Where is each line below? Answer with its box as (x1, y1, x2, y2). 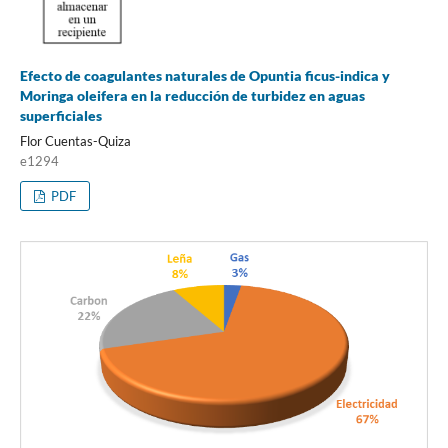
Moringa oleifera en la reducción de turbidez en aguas (19, 87, 365, 105)
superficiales (19, 107, 102, 125)
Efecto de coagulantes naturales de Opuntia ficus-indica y (19, 67, 390, 85)
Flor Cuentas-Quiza (19, 133, 131, 150)
